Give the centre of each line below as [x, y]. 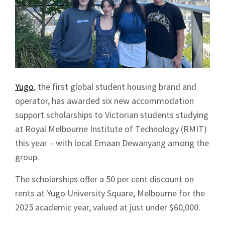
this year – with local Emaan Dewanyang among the [112, 143]
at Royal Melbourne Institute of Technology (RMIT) [111, 129]
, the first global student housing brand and [115, 87]
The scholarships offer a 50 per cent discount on [104, 179]
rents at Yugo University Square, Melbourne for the [110, 193]
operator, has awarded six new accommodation [104, 101]
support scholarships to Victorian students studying [112, 115]
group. [27, 157]
